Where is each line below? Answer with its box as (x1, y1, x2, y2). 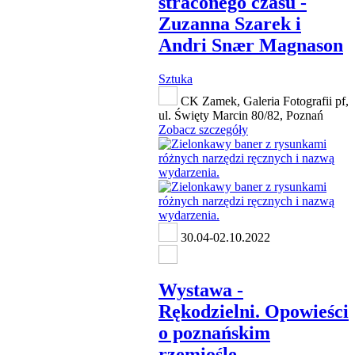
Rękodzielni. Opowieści (158, 300, 349, 322)
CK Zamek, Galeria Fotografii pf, (177, 94, 349, 109)
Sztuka (158, 72, 193, 86)
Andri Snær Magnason (158, 35, 343, 56)
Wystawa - (158, 279, 243, 300)
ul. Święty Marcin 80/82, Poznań (158, 109, 323, 123)
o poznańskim (158, 322, 270, 343)
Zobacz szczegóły (158, 123, 248, 137)
